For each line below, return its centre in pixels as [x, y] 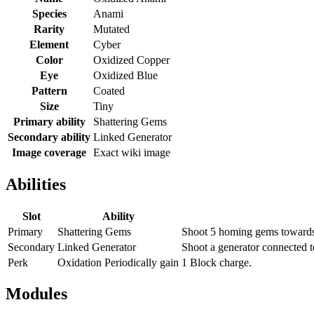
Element [49, 44]
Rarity [49, 29]
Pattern [49, 90]
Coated [109, 90]
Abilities [36, 184]
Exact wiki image [132, 152]
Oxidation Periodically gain [118, 262]
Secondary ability [49, 137]
